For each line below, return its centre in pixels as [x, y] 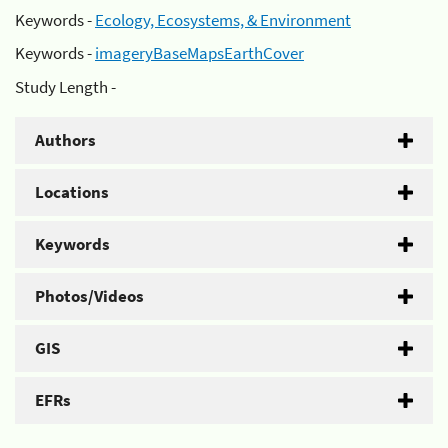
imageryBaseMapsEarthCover [199, 53]
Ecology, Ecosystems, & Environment [223, 19]
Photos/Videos [89, 295]
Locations [72, 191]
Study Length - [65, 86]
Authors [65, 139]
